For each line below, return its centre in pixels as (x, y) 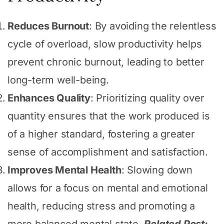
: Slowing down (157, 170)
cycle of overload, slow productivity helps (105, 44)
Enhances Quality (49, 98)
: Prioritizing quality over (147, 98)
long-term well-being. (58, 80)
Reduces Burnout (48, 26)
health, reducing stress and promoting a (101, 206)
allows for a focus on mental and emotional (108, 188)
